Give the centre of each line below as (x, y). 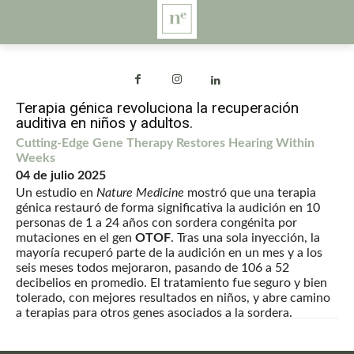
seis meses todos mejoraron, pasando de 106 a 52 (153, 268)
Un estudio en (56, 193)
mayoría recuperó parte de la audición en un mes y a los (169, 253)
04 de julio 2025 (61, 176)
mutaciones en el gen (75, 238)
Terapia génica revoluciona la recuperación (157, 108)
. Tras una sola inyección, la (245, 238)
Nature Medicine (140, 193)
